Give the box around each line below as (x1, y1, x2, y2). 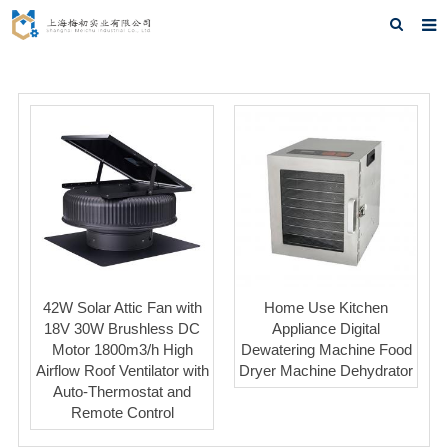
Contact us (11, 313, 104, 331)
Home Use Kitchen (264, 299, 388, 316)
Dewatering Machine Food (240, 341, 412, 358)
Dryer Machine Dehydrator (239, 362, 413, 379)
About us (11, 104, 88, 122)
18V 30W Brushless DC (44, 320, 200, 337)
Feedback (11, 271, 96, 289)
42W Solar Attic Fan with (42, 299, 202, 316)
